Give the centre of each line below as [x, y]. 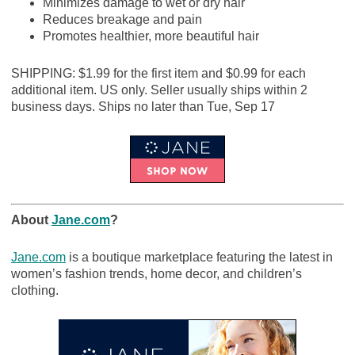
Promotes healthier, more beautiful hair [151, 36]
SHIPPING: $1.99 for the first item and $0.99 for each [158, 74]
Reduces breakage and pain [122, 20]
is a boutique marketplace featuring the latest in [199, 258]
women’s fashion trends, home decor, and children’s [156, 274]
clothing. [34, 291]
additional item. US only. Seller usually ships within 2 [159, 90]
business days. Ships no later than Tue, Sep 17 [143, 107]
